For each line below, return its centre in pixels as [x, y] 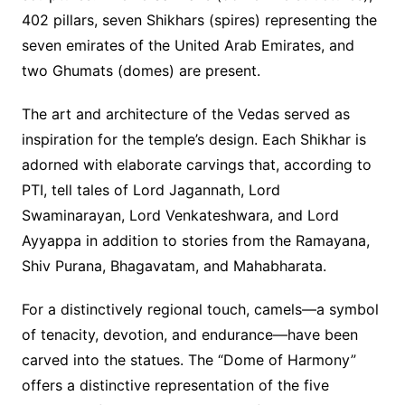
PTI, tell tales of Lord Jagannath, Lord [151, 189]
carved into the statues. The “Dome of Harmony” [188, 359]
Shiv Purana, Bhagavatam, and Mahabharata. [174, 265]
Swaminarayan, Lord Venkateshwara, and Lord [180, 215]
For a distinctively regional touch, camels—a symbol [200, 309]
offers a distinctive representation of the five [175, 385]
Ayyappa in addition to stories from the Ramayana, [195, 240]
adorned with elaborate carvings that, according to [196, 164]
